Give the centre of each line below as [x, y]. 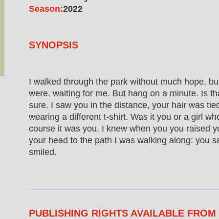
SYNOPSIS [54, 45]
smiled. [43, 152]
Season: [46, 9]
